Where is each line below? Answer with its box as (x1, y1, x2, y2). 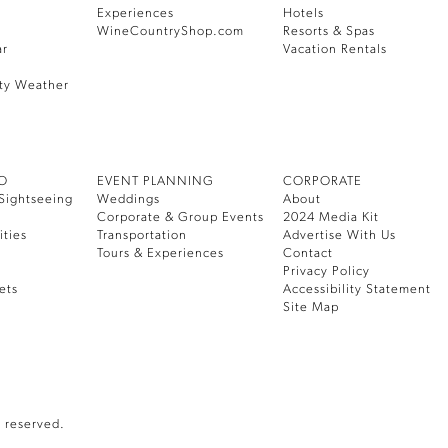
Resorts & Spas (283, 25, 376, 38)
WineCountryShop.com (97, 25, 245, 38)
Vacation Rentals (283, 43, 388, 56)
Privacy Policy (283, 265, 371, 278)
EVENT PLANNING (97, 175, 215, 188)
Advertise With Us (283, 229, 397, 242)
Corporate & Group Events (97, 211, 265, 224)
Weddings (97, 193, 161, 206)
